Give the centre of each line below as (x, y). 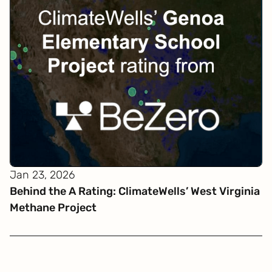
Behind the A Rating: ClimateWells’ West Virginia (135, 191)
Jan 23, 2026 (42, 175)
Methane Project (53, 208)
